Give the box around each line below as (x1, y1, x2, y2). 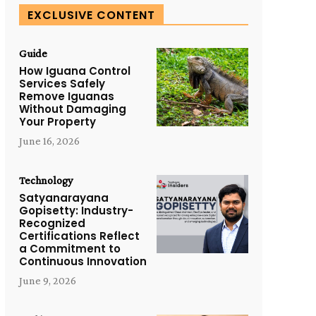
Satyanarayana (18, 190, 109, 206)
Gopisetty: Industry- (18, 203, 133, 219)
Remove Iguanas (18, 89, 114, 104)
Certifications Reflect (18, 229, 140, 244)
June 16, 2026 (18, 135, 80, 147)
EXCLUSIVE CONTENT (27, 7, 155, 24)
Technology (18, 174, 73, 187)
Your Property (18, 114, 96, 130)
